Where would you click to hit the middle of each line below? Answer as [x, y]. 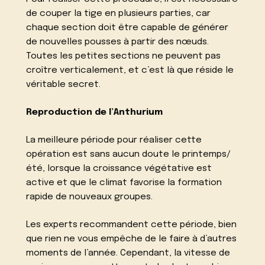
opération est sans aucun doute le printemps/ [129, 154]
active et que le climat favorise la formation [124, 182]
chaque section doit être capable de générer [127, 28]
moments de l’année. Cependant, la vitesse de [128, 253]
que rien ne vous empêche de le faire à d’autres [132, 239]
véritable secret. [64, 85]
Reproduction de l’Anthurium [95, 113]
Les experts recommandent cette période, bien [132, 224]
